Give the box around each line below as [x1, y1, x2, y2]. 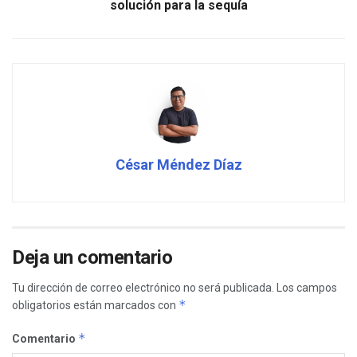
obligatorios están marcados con [12, 298, 178, 312]
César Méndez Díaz [115, 155, 242, 173]
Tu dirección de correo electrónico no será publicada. [12, 280, 274, 294]
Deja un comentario [12, 245, 173, 269]
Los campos [277, 280, 337, 294]
